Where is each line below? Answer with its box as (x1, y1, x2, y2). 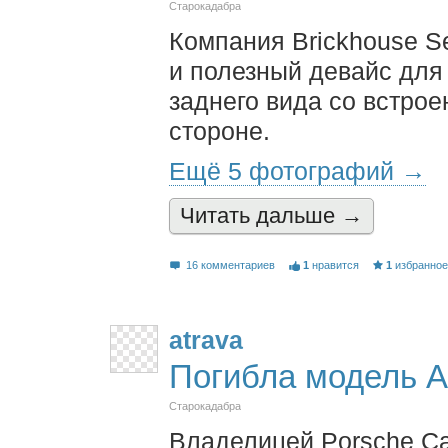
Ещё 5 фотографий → (169, 156, 426, 185)
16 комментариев (186, 258, 276, 271)
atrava (169, 325, 243, 354)
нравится (311, 258, 359, 271)
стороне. (169, 116, 270, 145)
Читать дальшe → (180, 203, 363, 228)
